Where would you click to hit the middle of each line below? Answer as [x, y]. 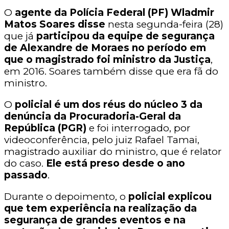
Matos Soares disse [55, 25]
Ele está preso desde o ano [116, 164]
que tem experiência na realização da [100, 209]
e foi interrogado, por [140, 128]
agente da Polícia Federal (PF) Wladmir [114, 13]
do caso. [25, 164]
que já [19, 36]
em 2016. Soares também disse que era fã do [111, 72]
